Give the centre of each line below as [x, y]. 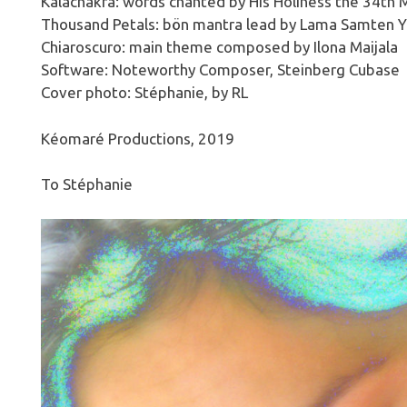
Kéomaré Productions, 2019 [137, 138]
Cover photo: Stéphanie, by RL [144, 93]
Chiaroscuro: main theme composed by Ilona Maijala [219, 47]
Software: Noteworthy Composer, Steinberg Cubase [220, 70]
